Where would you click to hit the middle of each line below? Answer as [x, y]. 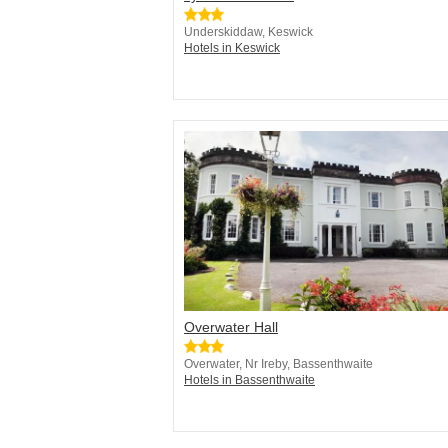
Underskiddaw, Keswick [248, 32]
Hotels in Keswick [232, 48]
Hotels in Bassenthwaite [249, 380]
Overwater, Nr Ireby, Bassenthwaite [278, 364]
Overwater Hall [231, 327]
